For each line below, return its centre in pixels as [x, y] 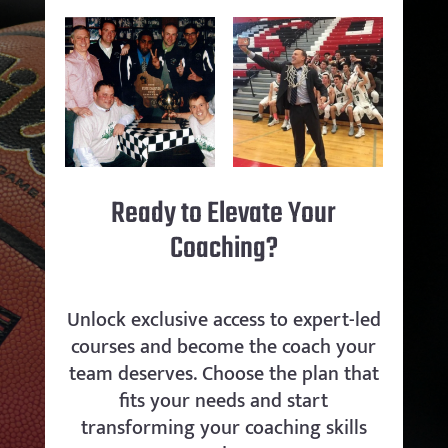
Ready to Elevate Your [224, 213]
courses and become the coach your [224, 346]
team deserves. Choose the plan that [223, 373]
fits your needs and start [224, 400]
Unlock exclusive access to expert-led [223, 319]
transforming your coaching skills [223, 427]
